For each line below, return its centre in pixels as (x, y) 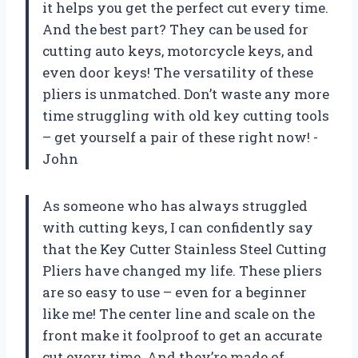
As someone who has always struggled (175, 205)
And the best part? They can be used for (175, 29)
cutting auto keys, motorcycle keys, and (178, 50)
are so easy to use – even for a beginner (175, 292)
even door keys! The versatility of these (178, 72)
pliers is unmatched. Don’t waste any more (186, 93)
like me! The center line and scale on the (179, 313)
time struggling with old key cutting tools (186, 115)
